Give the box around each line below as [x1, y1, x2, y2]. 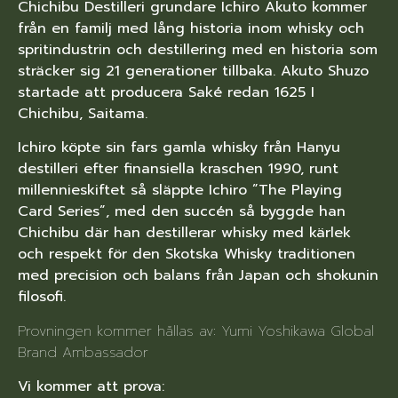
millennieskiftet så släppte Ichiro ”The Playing [18, 179, 342, 202]
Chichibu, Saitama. [18, 102, 147, 124]
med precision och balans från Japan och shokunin [18, 265, 378, 287]
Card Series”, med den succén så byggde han [18, 201, 346, 223]
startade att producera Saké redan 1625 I [18, 81, 314, 103]
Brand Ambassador [18, 341, 148, 363]
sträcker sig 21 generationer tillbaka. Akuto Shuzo [18, 60, 369, 82]
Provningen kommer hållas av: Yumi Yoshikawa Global [18, 320, 374, 342]
